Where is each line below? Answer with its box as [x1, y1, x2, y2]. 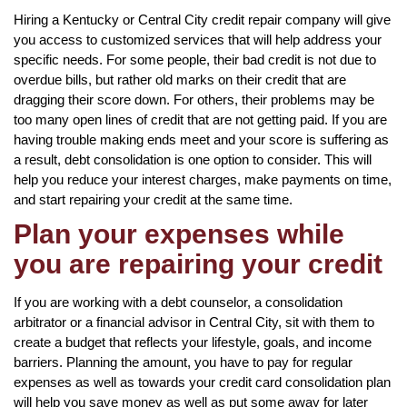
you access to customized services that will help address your [14, 31, 382, 47]
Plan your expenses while [14, 218, 344, 249]
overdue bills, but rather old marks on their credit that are [14, 71, 346, 87]
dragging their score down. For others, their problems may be [14, 91, 374, 107]
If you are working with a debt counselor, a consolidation [14, 293, 342, 310]
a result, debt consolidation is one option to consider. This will [14, 151, 372, 167]
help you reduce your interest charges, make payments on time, [14, 171, 392, 187]
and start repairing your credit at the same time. [14, 191, 293, 207]
